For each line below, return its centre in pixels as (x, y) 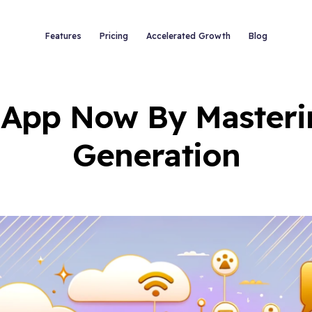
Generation (156, 155)
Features (63, 36)
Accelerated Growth (188, 36)
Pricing (114, 36)
